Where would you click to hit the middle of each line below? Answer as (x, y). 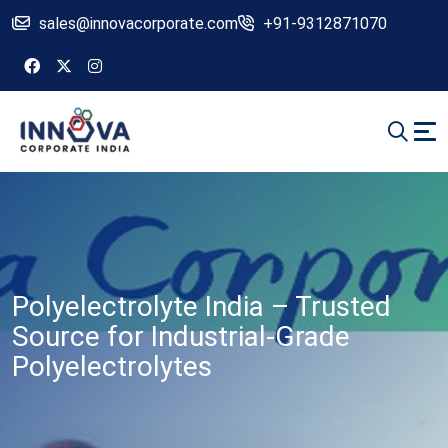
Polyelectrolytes (112, 367)
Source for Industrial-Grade (181, 337)
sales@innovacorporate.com (138, 23)
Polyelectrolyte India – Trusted (201, 307)
